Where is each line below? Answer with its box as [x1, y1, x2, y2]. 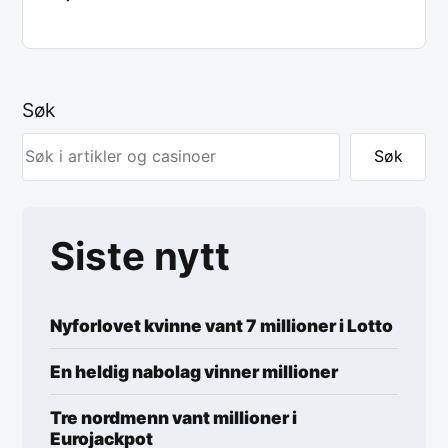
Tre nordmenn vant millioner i [50, 406, 297, 428]
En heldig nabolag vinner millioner [50, 360, 338, 382]
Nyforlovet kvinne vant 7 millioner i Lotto [50, 314, 393, 336]
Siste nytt [50, 232, 230, 279]
